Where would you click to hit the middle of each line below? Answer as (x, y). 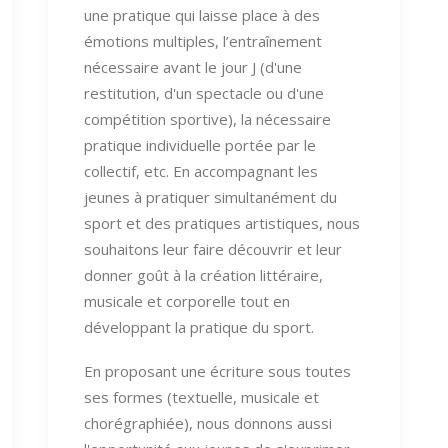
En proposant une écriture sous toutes (217, 370)
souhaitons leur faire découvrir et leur (213, 248)
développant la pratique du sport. (199, 326)
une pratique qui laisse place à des (202, 14)
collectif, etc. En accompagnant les (201, 170)
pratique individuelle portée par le (200, 144)
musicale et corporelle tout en (187, 300)
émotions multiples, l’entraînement (203, 40)
